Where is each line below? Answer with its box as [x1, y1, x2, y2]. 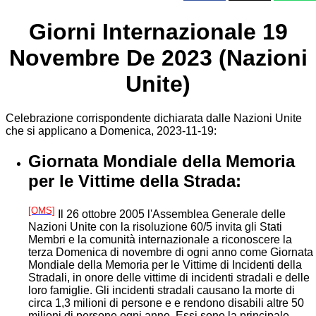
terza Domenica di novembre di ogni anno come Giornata [28, 246, 313, 259]
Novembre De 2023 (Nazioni [8, 44, 308, 71]
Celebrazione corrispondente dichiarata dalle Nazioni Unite [6, 112, 302, 125]
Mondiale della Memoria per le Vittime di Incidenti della [28, 259, 302, 272]
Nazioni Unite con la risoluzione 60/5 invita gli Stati [28, 221, 282, 233]
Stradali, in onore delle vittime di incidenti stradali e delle [28, 272, 310, 284]
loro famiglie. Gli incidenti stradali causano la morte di [28, 284, 295, 297]
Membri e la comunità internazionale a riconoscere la [28, 233, 292, 246]
